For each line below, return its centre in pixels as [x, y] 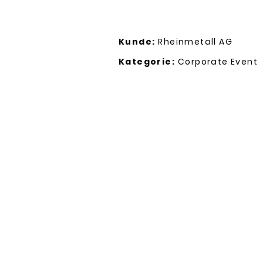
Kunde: [137, 42]
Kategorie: [147, 62]
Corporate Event [218, 62]
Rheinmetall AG [195, 42]
